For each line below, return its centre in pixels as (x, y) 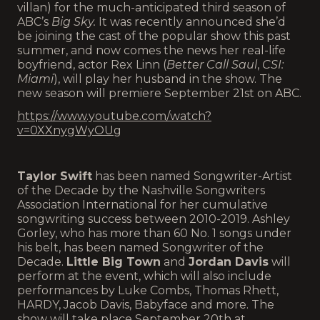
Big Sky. (75, 22)
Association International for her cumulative (142, 205)
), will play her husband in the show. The (168, 79)
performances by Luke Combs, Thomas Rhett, (148, 291)
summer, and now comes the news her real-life (151, 51)
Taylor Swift (55, 176)
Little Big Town (114, 262)
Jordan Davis (229, 262)
